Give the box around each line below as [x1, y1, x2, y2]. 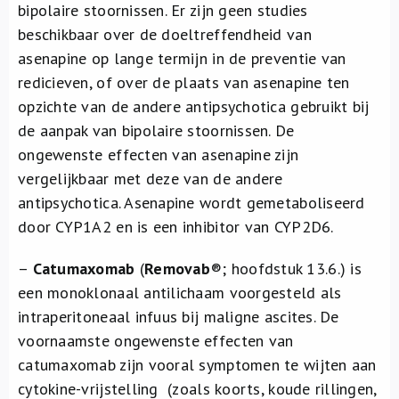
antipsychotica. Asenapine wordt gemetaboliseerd [18, 192, 365, 213]
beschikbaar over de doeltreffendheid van [18, 24, 312, 45]
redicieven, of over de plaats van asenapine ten [18, 72, 350, 93]
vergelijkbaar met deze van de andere [18, 168, 283, 189]
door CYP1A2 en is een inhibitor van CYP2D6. [18, 216, 334, 237]
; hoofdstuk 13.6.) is [222, 258, 362, 279]
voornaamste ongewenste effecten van [18, 330, 294, 351]
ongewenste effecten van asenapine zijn [18, 144, 299, 165]
